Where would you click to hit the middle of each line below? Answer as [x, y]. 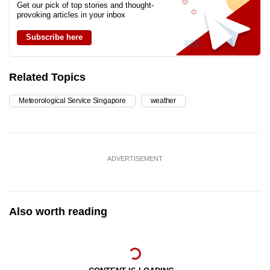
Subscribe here [54, 37]
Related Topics [47, 77]
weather [163, 100]
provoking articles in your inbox [71, 14]
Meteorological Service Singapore [72, 100]
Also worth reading [58, 211]
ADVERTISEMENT [135, 158]
